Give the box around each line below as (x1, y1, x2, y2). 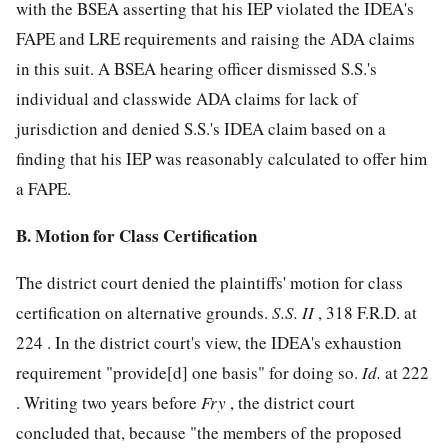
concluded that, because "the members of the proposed (16, 421, 402, 445)
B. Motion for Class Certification (16, 223, 257, 249)
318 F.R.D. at (326, 301, 417, 325)
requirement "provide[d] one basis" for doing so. (16, 361, 362, 385)
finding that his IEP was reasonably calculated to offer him (16, 147, 427, 171)
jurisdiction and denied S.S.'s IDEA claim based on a (16, 117, 386, 141)
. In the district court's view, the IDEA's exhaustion (43, 331, 402, 355)
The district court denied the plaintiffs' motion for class (16, 271, 403, 295)
